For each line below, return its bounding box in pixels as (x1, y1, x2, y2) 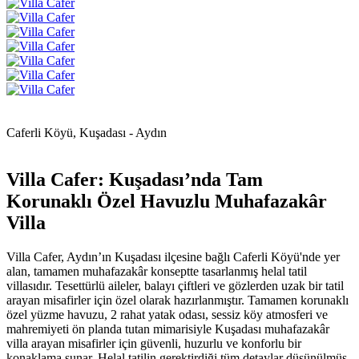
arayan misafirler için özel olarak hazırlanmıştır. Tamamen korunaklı (6, 292, 349, 307)
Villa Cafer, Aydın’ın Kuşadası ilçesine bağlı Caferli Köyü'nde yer (6, 249, 340, 264)
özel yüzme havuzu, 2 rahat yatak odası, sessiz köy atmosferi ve (6, 307, 328, 321)
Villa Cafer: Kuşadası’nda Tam (6, 168, 263, 190)
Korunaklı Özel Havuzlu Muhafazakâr (6, 190, 327, 212)
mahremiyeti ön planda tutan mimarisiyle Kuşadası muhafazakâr (6, 321, 329, 336)
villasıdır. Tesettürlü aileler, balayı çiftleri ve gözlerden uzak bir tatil (6, 278, 344, 292)
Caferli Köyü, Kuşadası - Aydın (6, 125, 167, 139)
